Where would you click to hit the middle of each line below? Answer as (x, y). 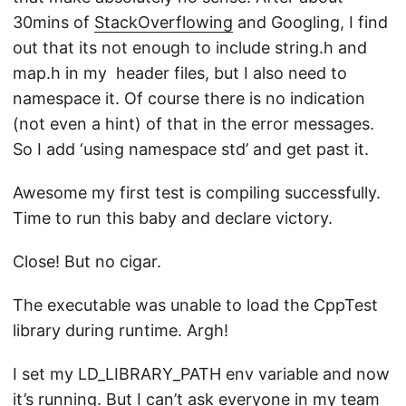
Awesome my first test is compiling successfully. (197, 193)
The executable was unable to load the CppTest (195, 305)
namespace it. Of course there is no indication (189, 98)
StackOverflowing (164, 22)
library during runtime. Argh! (121, 330)
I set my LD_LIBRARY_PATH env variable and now (201, 374)
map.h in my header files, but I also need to (180, 73)
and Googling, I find (310, 22)
